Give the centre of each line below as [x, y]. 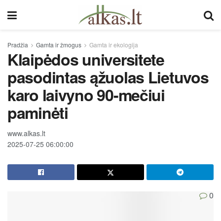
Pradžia [18, 45]
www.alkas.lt [26, 133]
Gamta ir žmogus [59, 45]
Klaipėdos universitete [86, 59]
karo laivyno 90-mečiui [86, 95]
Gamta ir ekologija [114, 45]
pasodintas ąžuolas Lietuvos [108, 77]
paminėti [38, 112]
